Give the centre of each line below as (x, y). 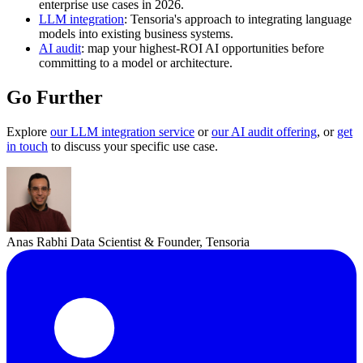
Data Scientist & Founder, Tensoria (160, 241)
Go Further (55, 97)
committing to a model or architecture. (136, 62)
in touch (27, 146)
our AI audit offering (264, 131)
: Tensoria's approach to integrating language (238, 19)
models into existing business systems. (136, 33)
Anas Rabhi (37, 241)
